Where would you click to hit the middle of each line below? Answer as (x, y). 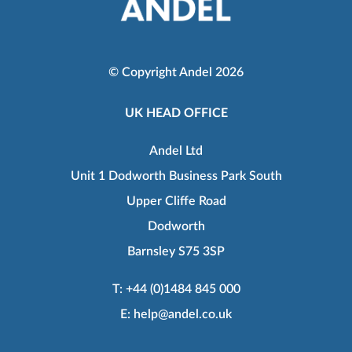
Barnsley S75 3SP (176, 251)
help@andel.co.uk (183, 314)
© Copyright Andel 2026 (176, 72)
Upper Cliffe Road (176, 201)
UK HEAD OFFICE (176, 113)
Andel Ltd (176, 150)
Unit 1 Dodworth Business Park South (176, 176)
